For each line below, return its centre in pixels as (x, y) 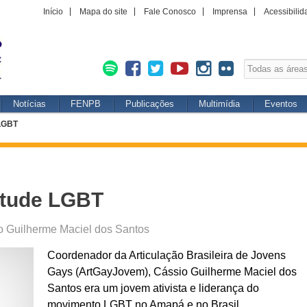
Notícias (29, 104)
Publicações (150, 104)
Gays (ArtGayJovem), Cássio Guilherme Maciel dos (172, 272)
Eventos (281, 104)
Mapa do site (103, 12)
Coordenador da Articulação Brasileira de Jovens (167, 255)
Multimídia (219, 104)
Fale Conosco (170, 12)
